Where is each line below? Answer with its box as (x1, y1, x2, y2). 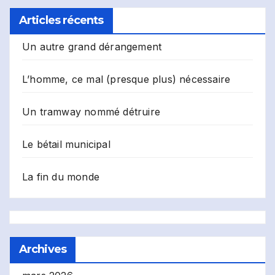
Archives (19, 242, 66, 256)
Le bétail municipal (22, 137, 110, 150)
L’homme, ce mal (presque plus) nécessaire (22, 72, 231, 85)
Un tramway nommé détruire (22, 105, 160, 118)
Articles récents (19, 13, 104, 27)
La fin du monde (22, 170, 99, 183)
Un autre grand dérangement (22, 40, 162, 53)
